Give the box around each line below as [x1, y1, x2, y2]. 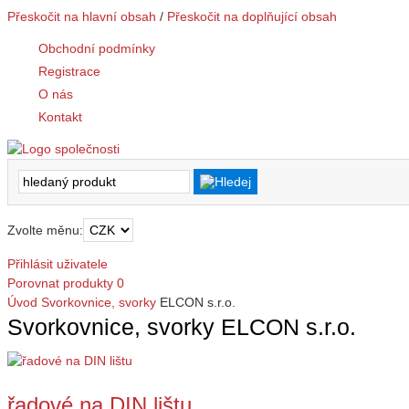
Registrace [38, 63, 100, 79]
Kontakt [38, 109, 82, 124]
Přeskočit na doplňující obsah [167, 9, 337, 24]
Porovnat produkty [7, 275, 113, 290]
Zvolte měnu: [7, 222, 83, 237]
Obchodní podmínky [38, 41, 155, 56]
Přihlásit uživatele [7, 256, 108, 271]
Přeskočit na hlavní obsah [7, 9, 156, 24]
